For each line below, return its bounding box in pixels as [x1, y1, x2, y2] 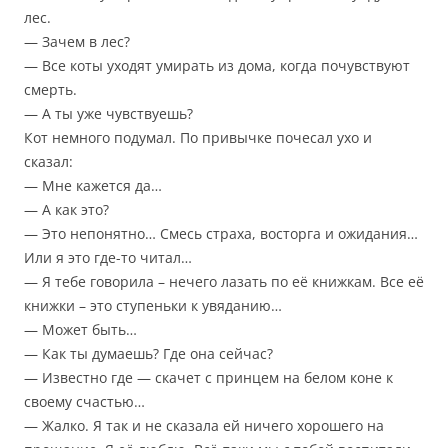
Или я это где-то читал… [24, 248, 192, 268]
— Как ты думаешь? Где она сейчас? [24, 344, 273, 364]
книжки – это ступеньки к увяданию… [24, 296, 282, 316]
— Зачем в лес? [24, 32, 130, 52]
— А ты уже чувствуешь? [24, 104, 193, 124]
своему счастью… [24, 392, 145, 412]
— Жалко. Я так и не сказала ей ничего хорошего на [24, 416, 384, 436]
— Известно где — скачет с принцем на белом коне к [24, 368, 393, 388]
